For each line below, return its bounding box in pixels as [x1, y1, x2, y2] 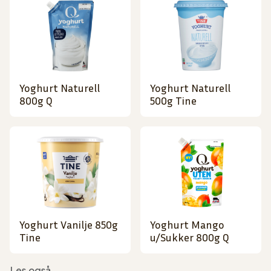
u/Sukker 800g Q [150, 230, 229, 244]
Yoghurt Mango [150, 218, 224, 232]
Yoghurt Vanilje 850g [19, 218, 118, 232]
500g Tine [150, 94, 197, 108]
